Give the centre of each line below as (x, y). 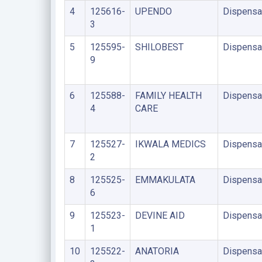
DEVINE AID (160, 216)
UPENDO (153, 11)
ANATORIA (157, 251)
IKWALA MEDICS (170, 144)
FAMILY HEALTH (168, 96)
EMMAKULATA (165, 180)
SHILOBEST (159, 47)
